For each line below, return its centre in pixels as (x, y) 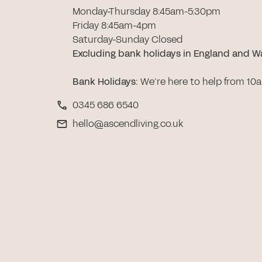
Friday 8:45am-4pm (114, 26)
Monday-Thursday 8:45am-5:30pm (146, 12)
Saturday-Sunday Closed (127, 40)
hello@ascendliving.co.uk (128, 124)
